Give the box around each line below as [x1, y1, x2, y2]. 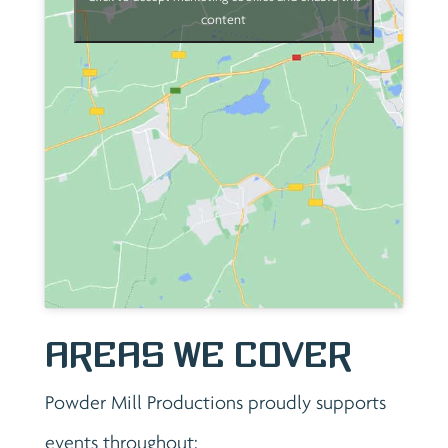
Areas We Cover [44, 335, 352, 374]
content [201, 10, 247, 27]
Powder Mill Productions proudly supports [44, 390, 386, 413]
